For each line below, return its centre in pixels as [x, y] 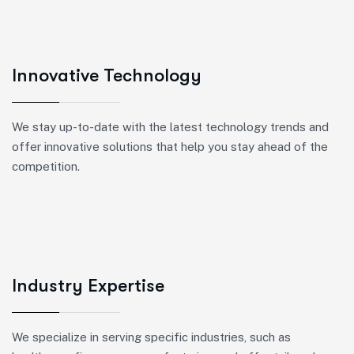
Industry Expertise [88, 286]
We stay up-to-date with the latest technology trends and [170, 127]
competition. [46, 166]
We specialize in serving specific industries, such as [151, 337]
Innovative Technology [107, 75]
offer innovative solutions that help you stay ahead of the [170, 147]
